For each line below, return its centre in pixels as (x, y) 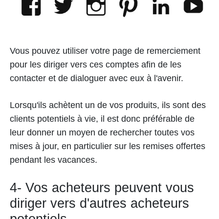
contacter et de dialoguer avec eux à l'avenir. (97, 78)
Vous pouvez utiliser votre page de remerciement (105, 51)
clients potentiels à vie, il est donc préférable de (102, 119)
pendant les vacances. (54, 160)
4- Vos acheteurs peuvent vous (102, 187)
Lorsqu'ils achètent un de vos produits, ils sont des (108, 105)
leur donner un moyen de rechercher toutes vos (102, 132)
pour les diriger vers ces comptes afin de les (96, 64)
